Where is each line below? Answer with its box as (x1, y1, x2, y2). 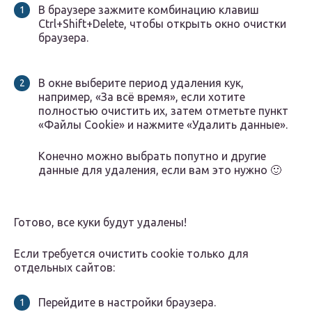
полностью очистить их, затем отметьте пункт (38, 104, 288, 118)
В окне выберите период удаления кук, (38, 77, 244, 90)
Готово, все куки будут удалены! (14, 216, 187, 229)
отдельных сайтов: (14, 261, 115, 274)
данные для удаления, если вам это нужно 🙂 (38, 164, 281, 177)
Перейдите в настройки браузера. (38, 296, 216, 309)
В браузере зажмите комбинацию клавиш (38, 3, 259, 17)
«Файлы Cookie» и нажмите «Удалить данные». (38, 118, 288, 132)
